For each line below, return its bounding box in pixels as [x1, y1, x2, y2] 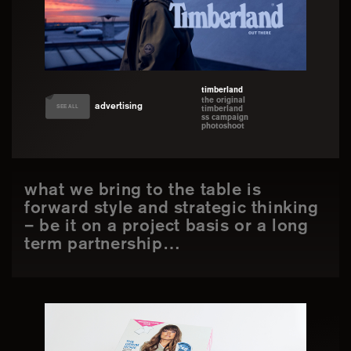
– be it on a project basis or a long [24, 236, 309, 252]
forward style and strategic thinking [24, 218, 319, 234]
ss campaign [201, 132, 249, 139]
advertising [94, 120, 143, 128]
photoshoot [201, 140, 245, 148]
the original [201, 114, 246, 122]
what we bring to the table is [24, 200, 262, 216]
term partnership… [24, 254, 181, 270]
